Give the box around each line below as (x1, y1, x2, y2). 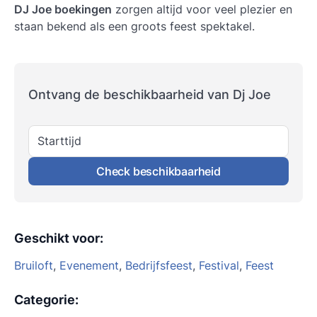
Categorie (14, 292, 75, 307)
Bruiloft (14, 258, 53, 272)
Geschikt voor (14, 231, 100, 246)
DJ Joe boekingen (14, 2, 112, 17)
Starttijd (38, 134, 81, 149)
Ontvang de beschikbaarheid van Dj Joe (28, 86, 271, 102)
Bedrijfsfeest (125, 258, 192, 272)
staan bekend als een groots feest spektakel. (14, 19, 255, 34)
